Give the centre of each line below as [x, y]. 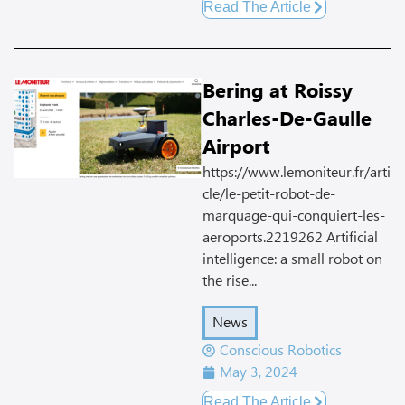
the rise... [230, 282]
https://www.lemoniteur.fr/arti [297, 173]
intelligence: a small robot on [292, 260]
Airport [236, 148]
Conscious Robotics [281, 350]
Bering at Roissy [278, 92]
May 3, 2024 [259, 372]
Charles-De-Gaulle [287, 120]
